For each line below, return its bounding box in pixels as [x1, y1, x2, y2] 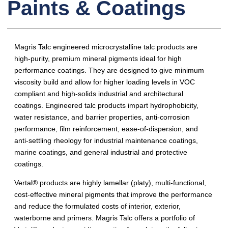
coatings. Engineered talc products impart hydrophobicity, [14, 101, 198, 110]
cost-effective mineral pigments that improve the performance [14, 190, 212, 199]
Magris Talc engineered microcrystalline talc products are [14, 43, 197, 51]
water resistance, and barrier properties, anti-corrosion [14, 113, 190, 122]
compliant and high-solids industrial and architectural [14, 90, 183, 98]
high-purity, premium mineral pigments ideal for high [14, 54, 182, 63]
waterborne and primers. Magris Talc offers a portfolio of [14, 214, 195, 222]
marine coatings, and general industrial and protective [14, 148, 187, 157]
